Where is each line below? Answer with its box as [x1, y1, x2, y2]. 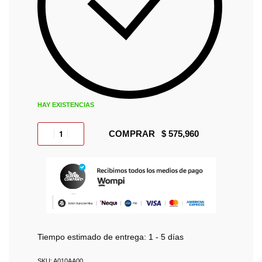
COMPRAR [109, 128, 156, 139]
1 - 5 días [149, 233, 184, 242]
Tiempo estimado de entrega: [37, 233, 146, 242]
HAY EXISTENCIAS [37, 101, 94, 108]
